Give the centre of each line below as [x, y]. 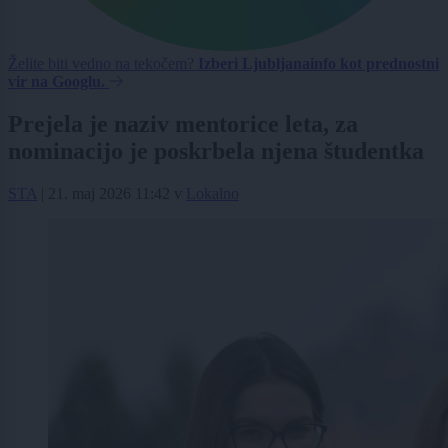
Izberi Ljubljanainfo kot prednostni [318, 64]
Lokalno [212, 194]
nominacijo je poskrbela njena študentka [216, 151]
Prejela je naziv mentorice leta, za [183, 124]
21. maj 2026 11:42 [109, 194]
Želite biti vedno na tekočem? [103, 64]
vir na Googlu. [56, 82]
